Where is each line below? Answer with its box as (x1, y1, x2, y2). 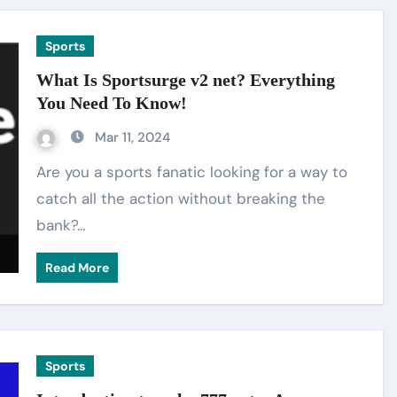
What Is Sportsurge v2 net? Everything (36, 70, 336, 90)
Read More (45, 260, 110, 276)
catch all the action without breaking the (36, 189, 326, 208)
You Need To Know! (36, 93, 188, 113)
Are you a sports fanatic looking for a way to (36, 162, 47, 182)
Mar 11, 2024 (95, 128, 171, 146)
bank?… (36, 215, 87, 235)
